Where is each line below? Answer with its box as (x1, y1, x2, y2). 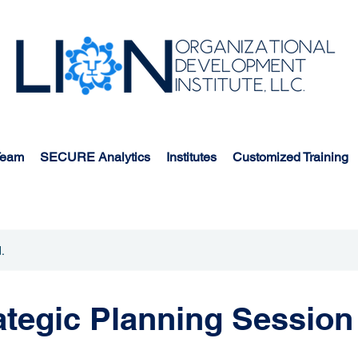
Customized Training (233, 149, 348, 165)
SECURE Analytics (40, 149, 150, 165)
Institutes (166, 149, 217, 165)
